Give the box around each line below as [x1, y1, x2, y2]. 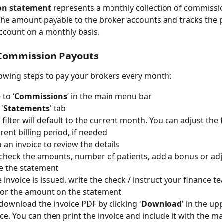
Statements [3, 103, 50, 114]
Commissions [14, 90, 67, 102]
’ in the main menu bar [67, 90, 152, 102]
